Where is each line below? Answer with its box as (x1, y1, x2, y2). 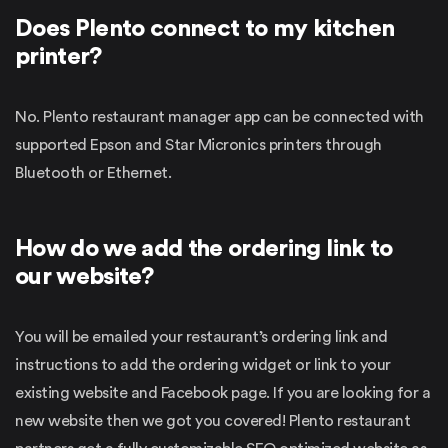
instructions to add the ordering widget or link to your (15, 356, 391, 373)
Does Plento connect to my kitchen (15, 16, 395, 41)
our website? (15, 264, 154, 289)
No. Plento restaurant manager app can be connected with (15, 108, 424, 125)
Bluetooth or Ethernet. (15, 164, 171, 181)
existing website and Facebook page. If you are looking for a (15, 384, 430, 401)
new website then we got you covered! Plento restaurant (15, 412, 410, 429)
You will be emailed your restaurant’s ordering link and (15, 328, 388, 345)
